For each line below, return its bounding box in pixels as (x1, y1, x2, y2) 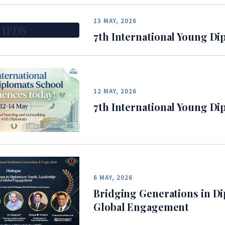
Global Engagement (93, 199, 189, 213)
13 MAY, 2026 (93, 17, 137, 26)
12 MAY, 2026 (93, 86, 137, 95)
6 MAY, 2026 (93, 173, 133, 182)
